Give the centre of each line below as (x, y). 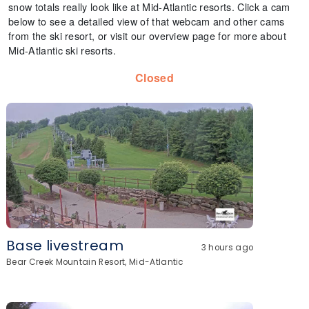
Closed (154, 78)
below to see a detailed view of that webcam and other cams (147, 21)
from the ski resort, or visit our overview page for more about (147, 36)
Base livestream (65, 246)
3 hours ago (227, 248)
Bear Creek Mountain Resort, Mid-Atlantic (95, 262)
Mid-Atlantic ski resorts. (62, 50)
